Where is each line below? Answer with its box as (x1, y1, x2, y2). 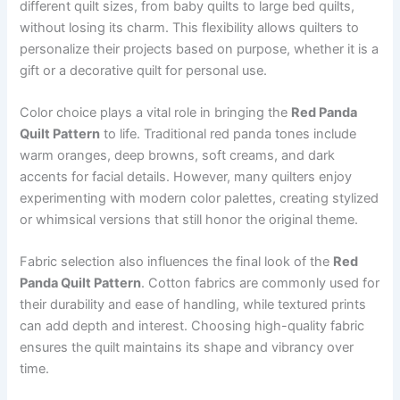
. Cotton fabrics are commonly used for (141, 275, 380, 292)
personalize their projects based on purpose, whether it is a (20, 40, 379, 57)
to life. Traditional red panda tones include (100, 125, 357, 142)
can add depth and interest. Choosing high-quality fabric (20, 318, 365, 335)
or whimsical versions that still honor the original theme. (20, 211, 359, 228)
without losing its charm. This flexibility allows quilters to (20, 19, 360, 36)
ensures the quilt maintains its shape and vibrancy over (20, 339, 354, 356)
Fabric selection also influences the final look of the (20, 254, 334, 271)
